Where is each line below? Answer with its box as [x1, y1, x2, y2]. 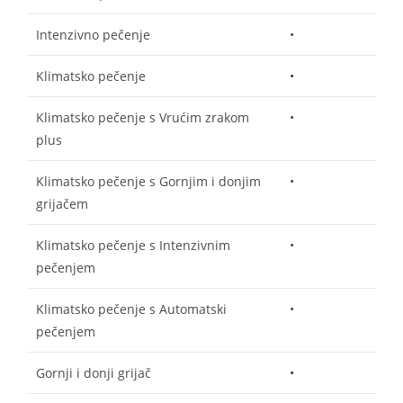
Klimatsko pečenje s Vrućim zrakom [36, 108, 249, 126]
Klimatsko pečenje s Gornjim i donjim [36, 172, 261, 190]
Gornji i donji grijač [36, 363, 151, 381]
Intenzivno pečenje [36, 25, 150, 43]
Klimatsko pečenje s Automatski [36, 300, 227, 318]
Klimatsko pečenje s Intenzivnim [36, 236, 230, 254]
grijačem [36, 194, 88, 212]
